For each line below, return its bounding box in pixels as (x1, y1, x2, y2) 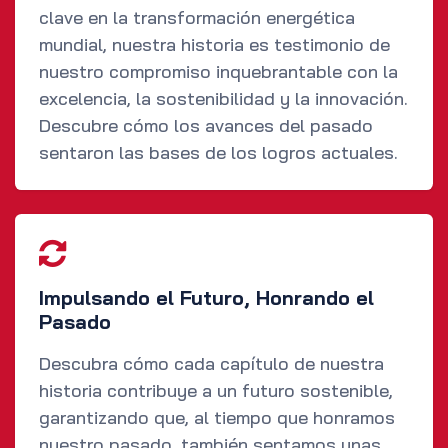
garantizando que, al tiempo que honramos (39, 406, 395, 430)
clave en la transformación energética (39, 6, 355, 30)
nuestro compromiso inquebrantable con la (39, 60, 398, 84)
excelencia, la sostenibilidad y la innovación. (39, 87, 408, 111)
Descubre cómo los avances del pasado (39, 114, 373, 138)
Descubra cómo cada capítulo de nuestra (39, 352, 384, 376)
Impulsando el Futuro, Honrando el (39, 285, 374, 311)
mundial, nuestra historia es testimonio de (39, 33, 390, 57)
